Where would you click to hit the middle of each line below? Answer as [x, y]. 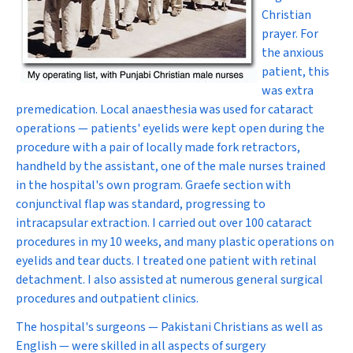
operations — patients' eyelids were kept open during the [170, 128]
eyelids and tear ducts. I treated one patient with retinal [166, 261]
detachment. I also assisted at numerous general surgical [169, 280]
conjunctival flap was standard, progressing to [141, 204]
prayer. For [290, 34]
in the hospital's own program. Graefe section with [153, 185]
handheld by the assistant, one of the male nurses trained [171, 166]
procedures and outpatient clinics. [107, 299]
